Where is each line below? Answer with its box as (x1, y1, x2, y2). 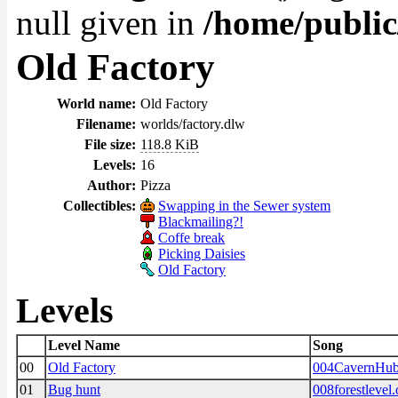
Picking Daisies (158, 246, 245, 261)
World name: (57, 96, 136, 111)
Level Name (48, 338, 120, 353)
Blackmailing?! (158, 214, 243, 229)
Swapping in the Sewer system (158, 198, 330, 213)
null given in (16, 4, 203, 42)
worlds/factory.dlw (140, 116, 245, 131)
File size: (84, 137, 136, 152)
